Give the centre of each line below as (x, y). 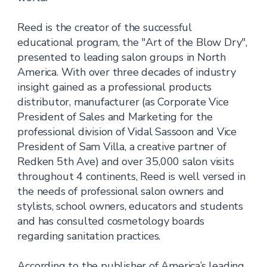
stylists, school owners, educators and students (131, 206)
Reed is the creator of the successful (105, 27)
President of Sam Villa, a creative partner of (122, 147)
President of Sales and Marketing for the (115, 117)
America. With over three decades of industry (127, 72)
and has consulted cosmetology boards (111, 221)
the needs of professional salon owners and (121, 191)
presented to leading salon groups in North (122, 57)
